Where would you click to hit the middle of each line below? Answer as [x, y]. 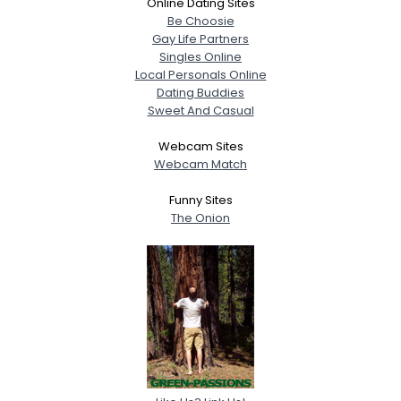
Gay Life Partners [200, 39]
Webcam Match [200, 164]
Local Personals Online [200, 75]
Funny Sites [200, 200]
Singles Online [200, 57]
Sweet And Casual [200, 111]
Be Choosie [200, 21]
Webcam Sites [200, 146]
